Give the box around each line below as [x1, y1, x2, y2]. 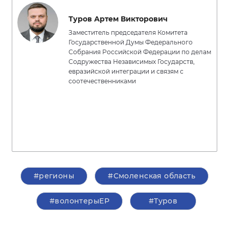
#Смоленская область [108, 171, 196, 180]
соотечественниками [68, 77, 136, 85]
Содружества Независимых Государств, [68, 58, 195, 65]
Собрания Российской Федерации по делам [68, 48, 211, 56]
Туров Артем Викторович [68, 14, 168, 24]
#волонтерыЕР [49, 196, 110, 205]
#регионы [33, 171, 75, 180]
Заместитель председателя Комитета [68, 29, 188, 36]
